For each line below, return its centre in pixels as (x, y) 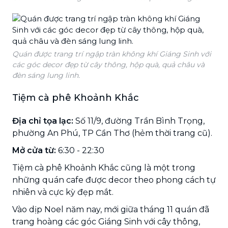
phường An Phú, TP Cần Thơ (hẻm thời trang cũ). (112, 133)
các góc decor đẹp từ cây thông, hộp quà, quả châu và (108, 64)
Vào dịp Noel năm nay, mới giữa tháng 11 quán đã (111, 209)
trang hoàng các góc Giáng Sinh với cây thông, (106, 221)
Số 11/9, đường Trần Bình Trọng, (139, 121)
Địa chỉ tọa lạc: (43, 121)
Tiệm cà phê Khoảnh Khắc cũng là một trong (104, 167)
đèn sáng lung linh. (46, 75)
